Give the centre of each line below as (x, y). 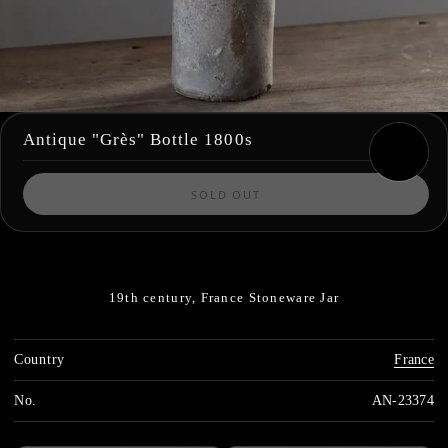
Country (39, 359)
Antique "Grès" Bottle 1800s (138, 139)
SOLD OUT (226, 194)
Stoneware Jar (294, 298)
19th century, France (176, 298)
